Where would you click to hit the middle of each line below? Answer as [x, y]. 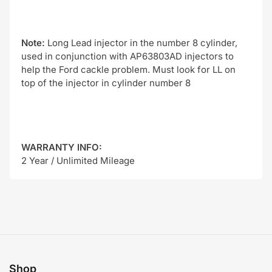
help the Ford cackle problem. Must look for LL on [128, 70]
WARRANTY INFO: [62, 147]
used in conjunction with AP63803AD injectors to [127, 56]
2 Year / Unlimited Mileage [78, 161]
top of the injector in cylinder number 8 [106, 83]
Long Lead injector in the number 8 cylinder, [141, 43]
